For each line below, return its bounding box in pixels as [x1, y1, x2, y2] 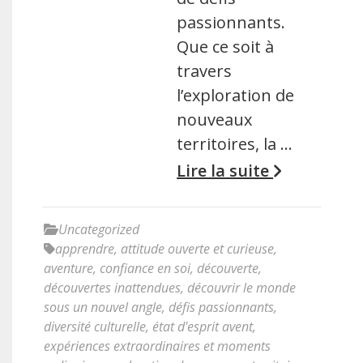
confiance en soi [100, 259, 190, 277]
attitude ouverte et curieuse [121, 240, 274, 258]
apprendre [55, 240, 114, 258]
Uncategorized [58, 220, 139, 238]
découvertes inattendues [44, 279, 181, 297]
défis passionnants [169, 298, 274, 316]
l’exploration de [177, 84, 295, 106]
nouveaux [177, 109, 253, 130]
